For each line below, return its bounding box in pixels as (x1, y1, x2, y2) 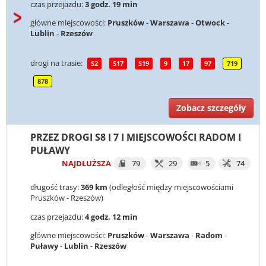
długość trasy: (30, 182, 81, 193)
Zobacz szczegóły (176, 102, 246, 114)
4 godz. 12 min (85, 211, 138, 222)
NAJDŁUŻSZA (62, 158, 111, 169)
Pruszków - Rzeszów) (30, 192, 103, 204)
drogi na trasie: (30, 57, 84, 68)
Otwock (195, 17, 225, 28)
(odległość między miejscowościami (109, 182, 233, 193)
